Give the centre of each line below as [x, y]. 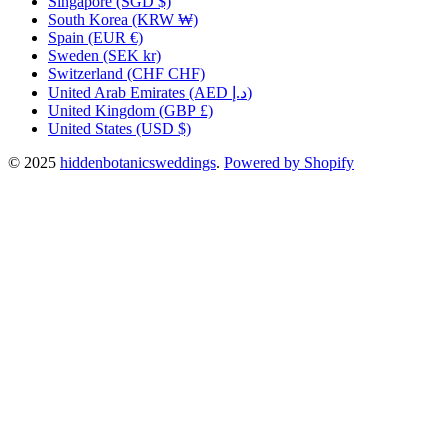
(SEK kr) [132, 55]
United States [90, 128]
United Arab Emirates [116, 92]
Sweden [73, 55]
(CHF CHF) [166, 73]
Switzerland [85, 73]
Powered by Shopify [289, 162]
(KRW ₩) [165, 19]
